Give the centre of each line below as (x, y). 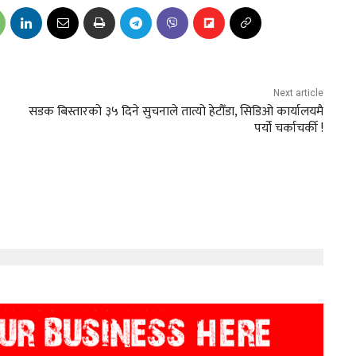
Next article (298, 93)
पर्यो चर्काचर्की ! (288, 129)
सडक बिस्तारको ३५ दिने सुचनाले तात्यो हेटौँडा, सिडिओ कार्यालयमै (176, 112)
